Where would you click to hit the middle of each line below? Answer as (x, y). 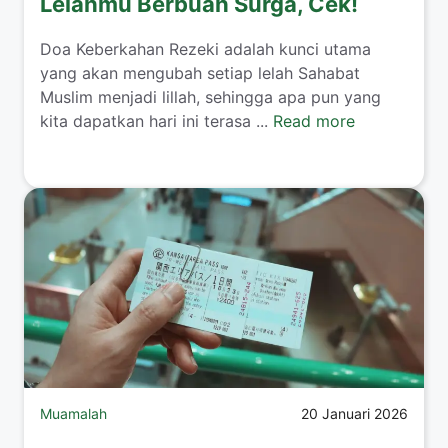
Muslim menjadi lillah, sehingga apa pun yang (210, 96)
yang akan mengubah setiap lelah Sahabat (200, 72)
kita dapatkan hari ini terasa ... (156, 120)
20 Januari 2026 (354, 413)
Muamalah (73, 413)
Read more (314, 120)
